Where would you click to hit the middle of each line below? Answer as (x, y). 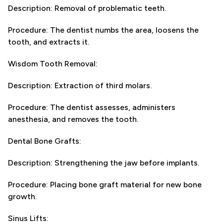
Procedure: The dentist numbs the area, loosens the (103, 30)
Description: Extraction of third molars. (80, 85)
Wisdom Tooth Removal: (53, 64)
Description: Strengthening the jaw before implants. (104, 163)
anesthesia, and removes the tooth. (73, 119)
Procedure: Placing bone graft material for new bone (105, 185)
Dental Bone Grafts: (45, 141)
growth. (22, 196)
